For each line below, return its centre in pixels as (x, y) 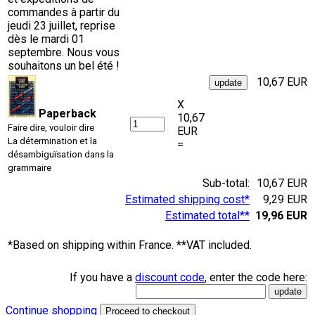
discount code (170, 277)
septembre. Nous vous (64, 52)
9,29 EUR (285, 199)
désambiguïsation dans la (61, 154)
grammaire (30, 167)
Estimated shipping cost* (187, 199)
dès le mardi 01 (46, 39)
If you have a (102, 277)
